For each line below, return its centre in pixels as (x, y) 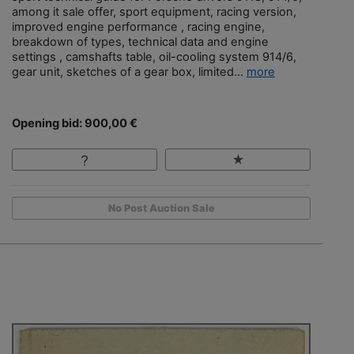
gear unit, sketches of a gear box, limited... (129, 72)
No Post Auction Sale (161, 209)
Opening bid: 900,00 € (75, 123)
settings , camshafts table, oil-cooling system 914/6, (154, 56)
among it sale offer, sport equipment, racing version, (154, 11)
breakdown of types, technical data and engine (140, 41)
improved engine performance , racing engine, (138, 26)
